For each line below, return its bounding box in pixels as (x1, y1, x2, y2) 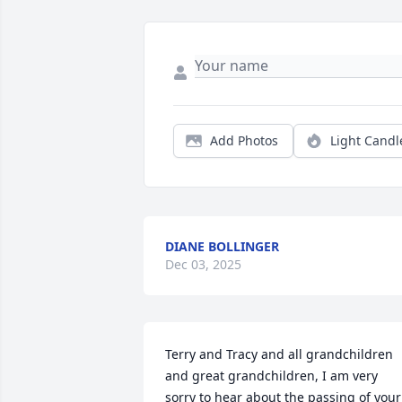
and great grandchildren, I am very (165, 367, 378, 385)
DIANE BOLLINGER (165, 238, 279, 256)
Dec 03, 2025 (165, 256, 241, 274)
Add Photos (210, 132, 278, 150)
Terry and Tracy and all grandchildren (165, 345, 393, 363)
